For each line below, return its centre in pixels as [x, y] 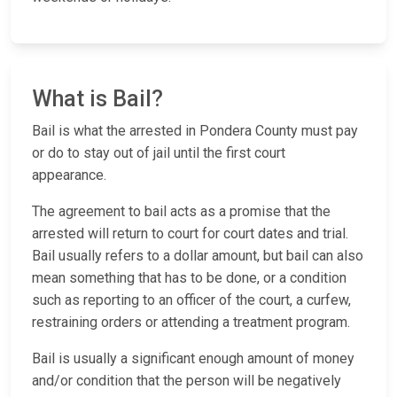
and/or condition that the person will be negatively [187, 381]
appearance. [71, 175]
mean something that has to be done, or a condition [189, 278]
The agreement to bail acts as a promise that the [181, 212]
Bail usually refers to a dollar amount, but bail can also [198, 256]
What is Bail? [97, 99]
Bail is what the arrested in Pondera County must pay [195, 131]
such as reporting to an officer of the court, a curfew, [191, 300]
